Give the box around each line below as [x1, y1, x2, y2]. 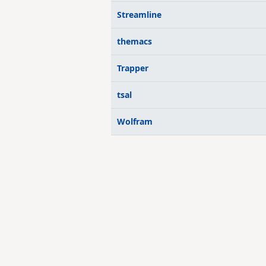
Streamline [117, 9, 161, 20]
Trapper [117, 62, 148, 74]
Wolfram [117, 116, 153, 127]
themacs [117, 36, 152, 47]
